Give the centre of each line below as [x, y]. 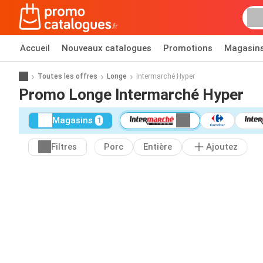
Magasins [73, 121]
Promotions [188, 48]
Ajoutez [222, 147]
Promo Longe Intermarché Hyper [131, 94]
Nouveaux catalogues [107, 48]
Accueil [35, 48]
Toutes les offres [68, 76]
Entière [158, 147]
